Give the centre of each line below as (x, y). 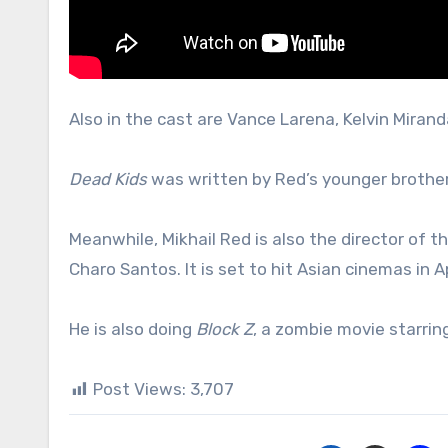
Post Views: (139, 389)
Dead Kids (108, 179)
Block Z (224, 329)
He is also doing (132, 329)
